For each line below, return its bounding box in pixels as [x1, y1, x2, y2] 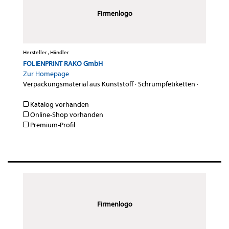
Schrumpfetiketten [138, 80, 195, 89]
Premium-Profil [29, 121, 75, 130]
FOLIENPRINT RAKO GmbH [23, 59, 103, 68]
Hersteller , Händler [23, 49, 69, 56]
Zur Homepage [23, 70, 69, 79]
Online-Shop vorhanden [29, 110, 103, 120]
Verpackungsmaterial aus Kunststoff [23, 80, 133, 89]
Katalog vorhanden [29, 100, 89, 109]
